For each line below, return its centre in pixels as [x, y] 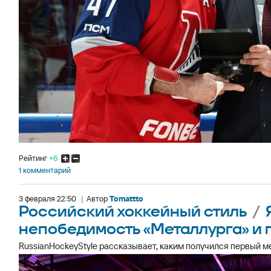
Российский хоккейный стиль [134, 212]
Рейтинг [34, 158]
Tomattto [126, 199]
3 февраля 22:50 [47, 199]
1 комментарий [45, 171]
